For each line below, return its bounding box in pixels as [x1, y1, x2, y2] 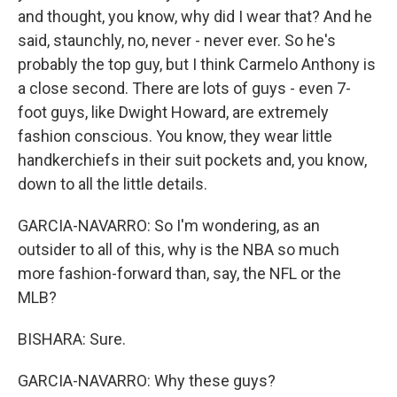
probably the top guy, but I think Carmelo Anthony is [18, 54, 376, 74]
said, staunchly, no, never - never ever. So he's [18, 30, 336, 50]
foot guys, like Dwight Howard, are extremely [18, 102, 329, 121]
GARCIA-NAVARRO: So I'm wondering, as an [18, 215, 320, 235]
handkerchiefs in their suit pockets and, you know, [18, 150, 367, 169]
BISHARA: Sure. [18, 329, 126, 348]
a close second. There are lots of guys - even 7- [18, 78, 351, 97]
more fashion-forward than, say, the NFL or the [18, 263, 341, 283]
